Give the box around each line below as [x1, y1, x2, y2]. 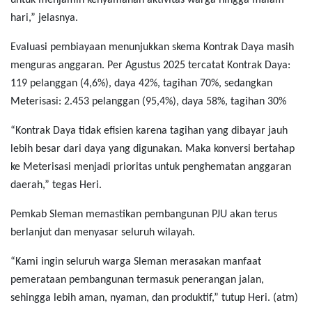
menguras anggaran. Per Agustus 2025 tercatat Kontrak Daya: [10, 60, 290, 72]
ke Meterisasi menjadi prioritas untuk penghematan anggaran [10, 162, 291, 173]
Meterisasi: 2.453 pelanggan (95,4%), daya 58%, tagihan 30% [10, 96, 286, 108]
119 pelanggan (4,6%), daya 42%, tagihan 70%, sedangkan [10, 78, 272, 90]
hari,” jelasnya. [10, 13, 78, 24]
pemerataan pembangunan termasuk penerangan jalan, [10, 274, 264, 286]
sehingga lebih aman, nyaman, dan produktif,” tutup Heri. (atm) [10, 292, 298, 304]
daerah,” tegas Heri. [10, 180, 102, 192]
